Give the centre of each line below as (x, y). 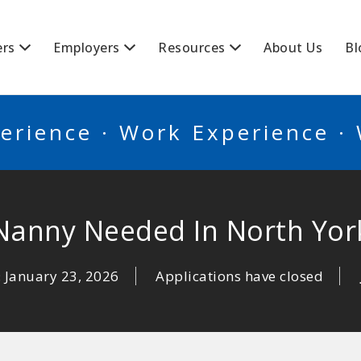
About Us (293, 48)
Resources (192, 48)
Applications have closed (240, 276)
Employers (87, 48)
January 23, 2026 (62, 276)
